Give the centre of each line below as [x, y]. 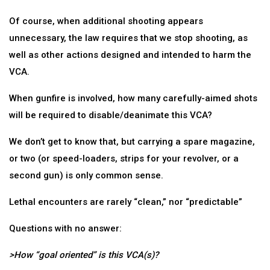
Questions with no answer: [65, 228]
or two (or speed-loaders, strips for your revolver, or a [124, 159]
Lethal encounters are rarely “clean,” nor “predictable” [126, 202]
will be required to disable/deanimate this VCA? [111, 115]
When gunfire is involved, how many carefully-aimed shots [133, 98]
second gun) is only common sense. [86, 175]
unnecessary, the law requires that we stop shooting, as [128, 38]
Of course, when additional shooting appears [106, 21]
